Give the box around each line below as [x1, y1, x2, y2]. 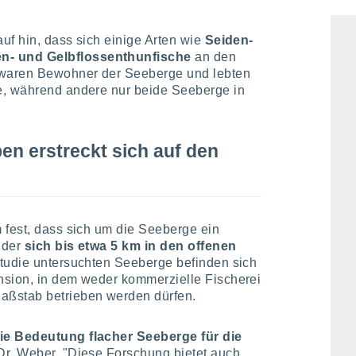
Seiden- [204, 33, 253, 47]
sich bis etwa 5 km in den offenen [24, 239, 237, 253]
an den [191, 50, 237, 64]
